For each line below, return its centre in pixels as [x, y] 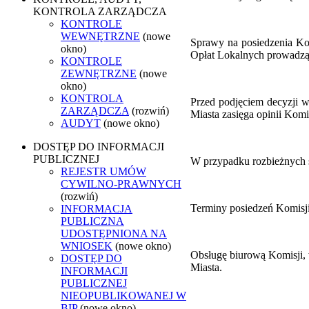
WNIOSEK [87, 246]
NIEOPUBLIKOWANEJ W [123, 295]
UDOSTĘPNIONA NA [114, 233]
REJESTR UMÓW [103, 171]
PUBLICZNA [92, 221]
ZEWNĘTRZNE [99, 73]
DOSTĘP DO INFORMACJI [99, 146]
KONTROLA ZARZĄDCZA [100, 11]
